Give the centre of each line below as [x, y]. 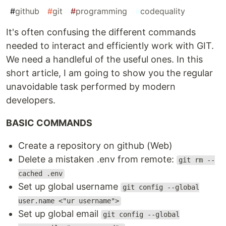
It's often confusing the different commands [101, 32]
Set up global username [69, 187]
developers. [31, 100]
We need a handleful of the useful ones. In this [104, 60]
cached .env [40, 174]
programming [101, 11]
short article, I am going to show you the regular [109, 73]
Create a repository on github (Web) [95, 146]
